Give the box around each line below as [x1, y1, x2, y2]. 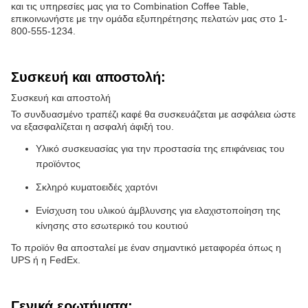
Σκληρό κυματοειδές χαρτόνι [36, 181, 157, 192]
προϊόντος [36, 157, 80, 169]
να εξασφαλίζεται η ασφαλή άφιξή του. [11, 120, 174, 132]
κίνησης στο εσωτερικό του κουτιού [36, 219, 188, 231]
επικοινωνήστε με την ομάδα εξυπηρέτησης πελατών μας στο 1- [11, 12, 287, 24]
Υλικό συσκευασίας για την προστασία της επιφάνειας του [36, 142, 285, 154]
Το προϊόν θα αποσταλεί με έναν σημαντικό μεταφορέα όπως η [11, 241, 281, 253]
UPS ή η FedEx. [11, 254, 80, 265]
